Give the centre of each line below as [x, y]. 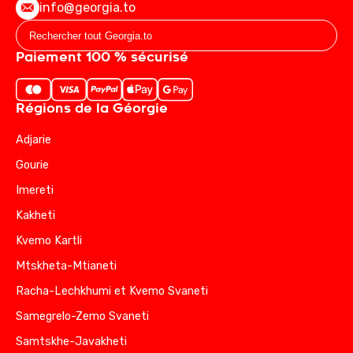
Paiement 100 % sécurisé [102, 58]
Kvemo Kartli [49, 240]
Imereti [35, 190]
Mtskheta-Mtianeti [66, 266]
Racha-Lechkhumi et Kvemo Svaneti [112, 291]
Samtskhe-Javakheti [71, 341]
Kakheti [35, 215]
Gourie [32, 165]
